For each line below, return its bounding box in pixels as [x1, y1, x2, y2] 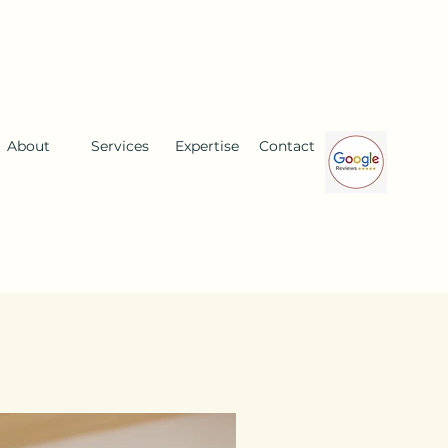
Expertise [175, 137, 239, 155]
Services [91, 137, 149, 155]
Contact [259, 137, 315, 155]
